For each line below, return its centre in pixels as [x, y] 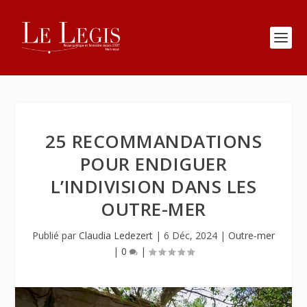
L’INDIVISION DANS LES [153, 186]
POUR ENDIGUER [153, 164]
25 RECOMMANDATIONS [153, 141]
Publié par [56, 235]
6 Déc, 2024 [191, 235]
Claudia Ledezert [116, 235]
